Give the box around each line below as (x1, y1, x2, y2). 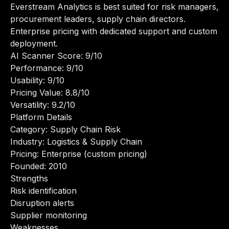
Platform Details (10, 112, 72, 122)
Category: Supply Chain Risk (10, 124, 121, 134)
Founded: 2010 (10, 161, 67, 171)
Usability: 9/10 (10, 75, 64, 85)
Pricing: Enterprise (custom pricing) (10, 149, 147, 159)
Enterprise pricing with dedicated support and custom (10, 26, 217, 36)
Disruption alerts (10, 198, 74, 208)
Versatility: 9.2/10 (10, 100, 75, 110)
